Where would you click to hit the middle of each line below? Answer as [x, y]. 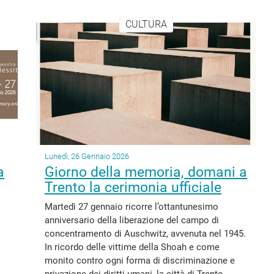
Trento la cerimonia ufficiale [133, 187]
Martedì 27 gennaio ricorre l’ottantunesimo [131, 207]
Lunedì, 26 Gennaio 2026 [87, 156]
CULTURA [146, 24]
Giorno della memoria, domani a [146, 172]
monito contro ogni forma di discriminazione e [140, 261]
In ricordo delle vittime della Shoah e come [132, 247]
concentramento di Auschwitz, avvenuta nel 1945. [145, 234]
